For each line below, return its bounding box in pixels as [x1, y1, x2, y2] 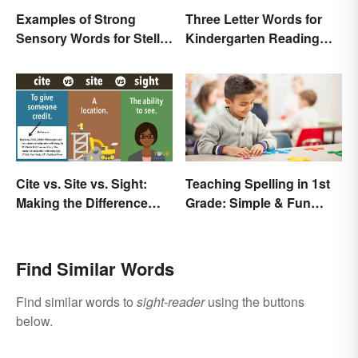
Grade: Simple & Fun [185, 193, 311, 213]
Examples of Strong [16, 9, 136, 28]
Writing [16, 47, 59, 66]
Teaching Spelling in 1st [185, 174, 330, 193]
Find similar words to [16, 292, 137, 312]
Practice [185, 47, 235, 66]
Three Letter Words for [185, 9, 322, 28]
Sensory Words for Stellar [16, 28, 172, 47]
